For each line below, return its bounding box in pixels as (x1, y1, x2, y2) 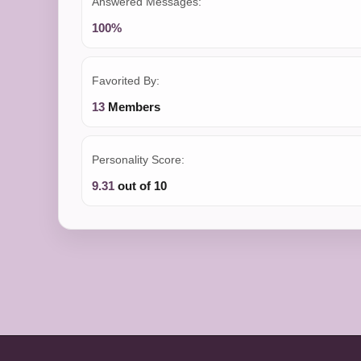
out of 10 (114, 179, 167, 193)
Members (105, 100, 160, 114)
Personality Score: (92, 153, 185, 166)
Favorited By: (92, 74, 160, 87)
